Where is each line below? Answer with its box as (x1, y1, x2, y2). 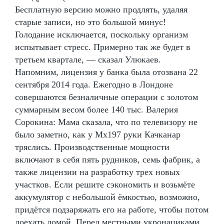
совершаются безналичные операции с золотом (15, 91, 198, 102)
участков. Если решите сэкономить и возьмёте (15, 179, 195, 189)
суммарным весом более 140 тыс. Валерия (15, 104, 178, 114)
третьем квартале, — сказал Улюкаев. (15, 54, 161, 64)
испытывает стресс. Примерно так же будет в (15, 41, 190, 52)
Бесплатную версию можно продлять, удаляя (15, 4, 187, 14)
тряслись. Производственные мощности (15, 141, 169, 152)
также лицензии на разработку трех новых (15, 166, 180, 177)
